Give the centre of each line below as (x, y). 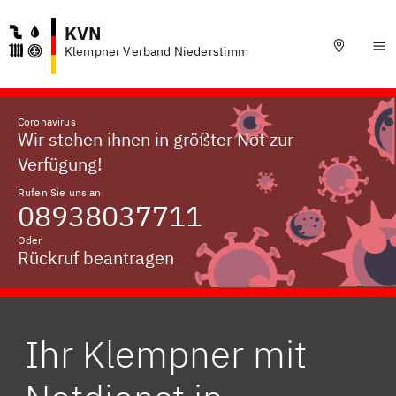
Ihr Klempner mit (166, 354)
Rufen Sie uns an (60, 192)
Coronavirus (47, 122)
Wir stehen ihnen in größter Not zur (156, 139)
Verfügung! (60, 164)
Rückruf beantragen (96, 258)
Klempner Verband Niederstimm (157, 51)
